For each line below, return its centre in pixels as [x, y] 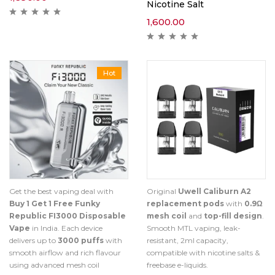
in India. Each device [66, 228]
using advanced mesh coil [54, 265]
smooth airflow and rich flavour [65, 253]
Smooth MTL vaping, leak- [194, 228]
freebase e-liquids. [177, 265]
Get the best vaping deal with [61, 191]
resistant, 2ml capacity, [188, 240]
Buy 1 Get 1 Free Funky [55, 203]
